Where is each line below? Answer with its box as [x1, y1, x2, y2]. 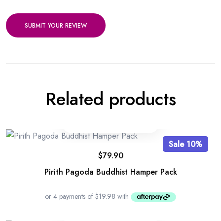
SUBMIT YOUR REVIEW [25, 21, 87, 30]
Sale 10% [169, 138, 202, 150]
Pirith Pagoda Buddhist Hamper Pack [44, 166, 177, 178]
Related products [45, 86, 176, 112]
